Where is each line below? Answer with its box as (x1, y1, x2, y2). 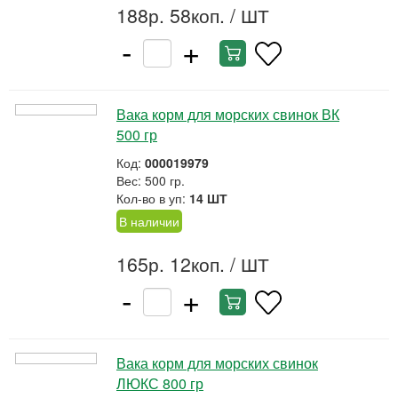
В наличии (119, 212, 179, 230)
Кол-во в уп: (116, 189, 189, 207)
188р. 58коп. (116, 2, 225, 28)
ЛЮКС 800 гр (116, 373, 203, 394)
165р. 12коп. (116, 251, 225, 277)
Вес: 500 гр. (116, 171, 185, 189)
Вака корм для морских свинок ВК (116, 104, 339, 124)
